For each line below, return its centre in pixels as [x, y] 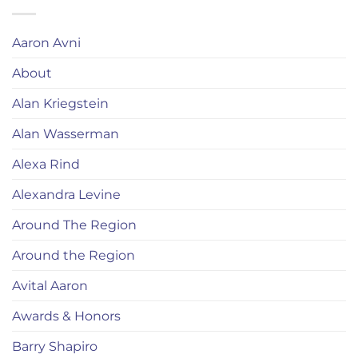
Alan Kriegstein [60, 104]
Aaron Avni [46, 43]
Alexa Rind [46, 165]
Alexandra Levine [66, 195]
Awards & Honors [66, 316]
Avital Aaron [50, 286]
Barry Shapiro [55, 347]
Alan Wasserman [66, 134]
